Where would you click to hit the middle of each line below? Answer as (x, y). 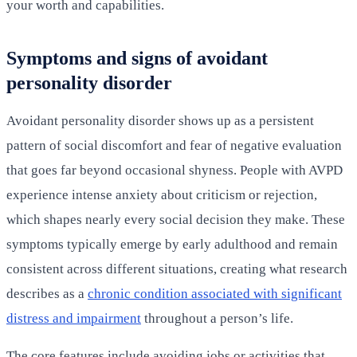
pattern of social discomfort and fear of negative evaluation (174, 145)
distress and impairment (74, 318)
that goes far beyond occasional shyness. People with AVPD (175, 170)
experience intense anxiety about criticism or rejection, (162, 194)
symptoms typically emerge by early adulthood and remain (172, 244)
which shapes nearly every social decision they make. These (176, 219)
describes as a (47, 293)
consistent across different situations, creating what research (177, 269)
